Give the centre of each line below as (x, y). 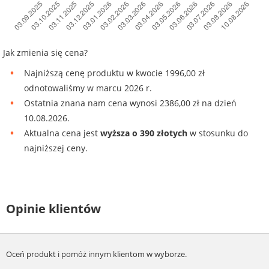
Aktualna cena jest (62, 133)
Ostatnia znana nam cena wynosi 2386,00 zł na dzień (130, 103)
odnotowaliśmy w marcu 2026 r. (88, 88)
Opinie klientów (53, 208)
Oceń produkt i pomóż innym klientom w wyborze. (96, 254)
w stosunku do (218, 133)
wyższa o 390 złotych (144, 133)
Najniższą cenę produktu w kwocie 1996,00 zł (114, 73)
